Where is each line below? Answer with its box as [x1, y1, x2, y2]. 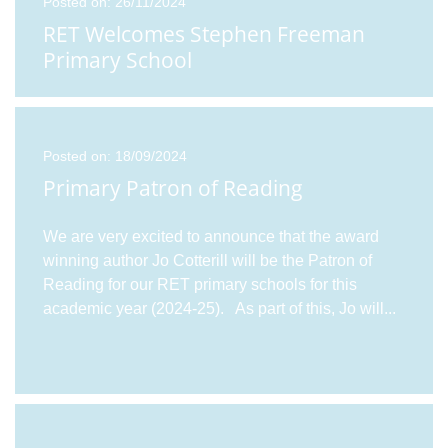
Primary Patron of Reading [43, 173, 302, 202]
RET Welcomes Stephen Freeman [43, 19, 365, 48]
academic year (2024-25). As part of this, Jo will [43, 299, 384, 317]
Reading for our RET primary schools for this [43, 275, 357, 293]
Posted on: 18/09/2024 [43, 147, 187, 164]
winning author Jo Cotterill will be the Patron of [43, 251, 372, 269]
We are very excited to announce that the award [43, 227, 379, 245]
